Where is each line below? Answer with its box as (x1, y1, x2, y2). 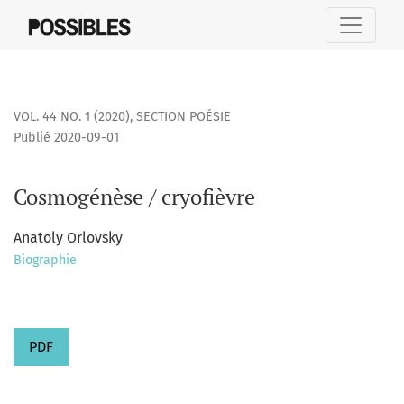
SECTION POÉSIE (136, 109, 231, 125)
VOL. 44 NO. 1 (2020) (14, 109, 130, 125)
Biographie (14, 252, 77, 269)
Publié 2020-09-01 (14, 130, 119, 146)
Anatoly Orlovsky (14, 229, 123, 247)
